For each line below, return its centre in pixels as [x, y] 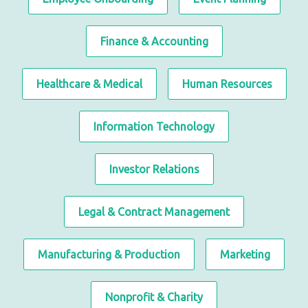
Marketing [245, 255]
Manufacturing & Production [109, 255]
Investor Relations [154, 169]
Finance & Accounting [154, 42]
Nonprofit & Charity [154, 297]
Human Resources [227, 84]
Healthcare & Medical [89, 84]
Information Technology [154, 127]
